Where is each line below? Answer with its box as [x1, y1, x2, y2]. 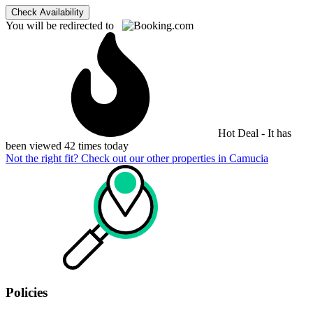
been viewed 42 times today [6, 139, 129, 152]
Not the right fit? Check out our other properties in [6, 152, 229, 164]
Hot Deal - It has [215, 126, 291, 139]
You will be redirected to [6, 19, 122, 31]
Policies [6, 285, 48, 300]
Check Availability [11, 6, 84, 17]
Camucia [229, 152, 268, 164]
